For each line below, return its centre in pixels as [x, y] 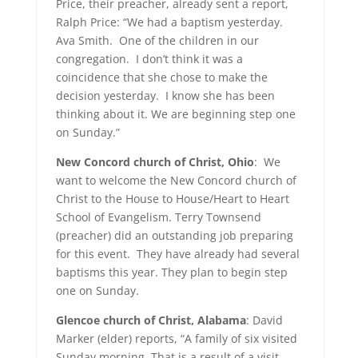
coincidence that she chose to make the [161, 77]
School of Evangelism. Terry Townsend [158, 217]
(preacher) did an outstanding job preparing [174, 235]
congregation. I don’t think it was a [149, 59]
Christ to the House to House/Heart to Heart [172, 199]
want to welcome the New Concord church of [176, 180]
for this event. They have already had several [177, 254]
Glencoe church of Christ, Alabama [151, 320]
